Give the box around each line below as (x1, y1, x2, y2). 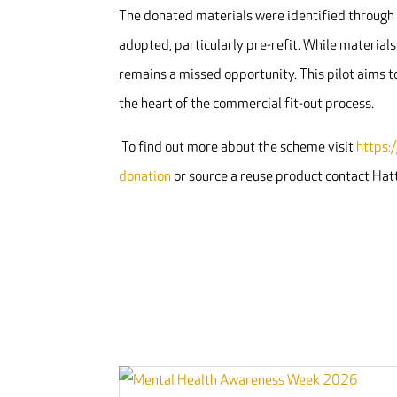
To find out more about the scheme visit (121, 139, 357, 156)
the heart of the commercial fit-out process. (119, 96, 375, 113)
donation (119, 168, 172, 185)
